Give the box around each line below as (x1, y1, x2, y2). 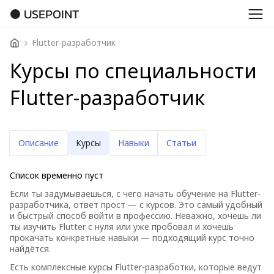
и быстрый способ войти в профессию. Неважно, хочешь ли (10, 210, 261, 221)
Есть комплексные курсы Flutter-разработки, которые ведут (10, 261, 262, 273)
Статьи (166, 137, 196, 149)
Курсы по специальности (10, 57, 257, 84)
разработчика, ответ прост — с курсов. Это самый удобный (10, 199, 262, 210)
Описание (18, 137, 59, 149)
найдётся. (10, 243, 51, 254)
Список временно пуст (10, 169, 103, 181)
